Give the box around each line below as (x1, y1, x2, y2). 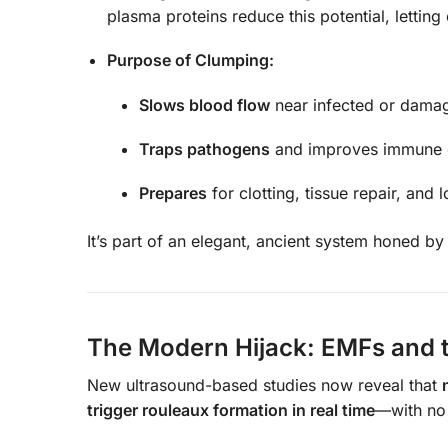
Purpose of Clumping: (107, 50, 274, 71)
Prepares (139, 183, 207, 204)
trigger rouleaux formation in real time (87, 400, 375, 421)
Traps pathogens (139, 139, 270, 160)
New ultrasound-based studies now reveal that (87, 375, 442, 396)
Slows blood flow (139, 94, 270, 115)
